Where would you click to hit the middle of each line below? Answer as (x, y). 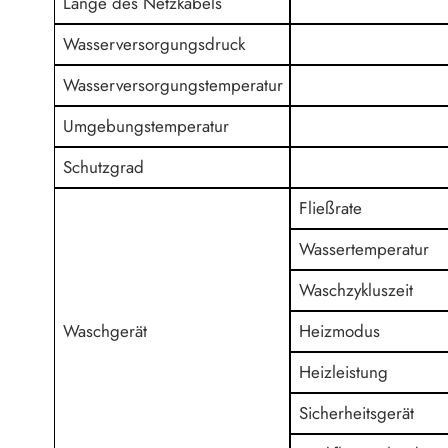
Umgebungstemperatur (146, 126)
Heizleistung (344, 372)
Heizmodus (340, 331)
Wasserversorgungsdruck (154, 44)
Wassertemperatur (364, 249)
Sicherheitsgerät (357, 413)
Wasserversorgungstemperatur (173, 85)
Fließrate (331, 208)
